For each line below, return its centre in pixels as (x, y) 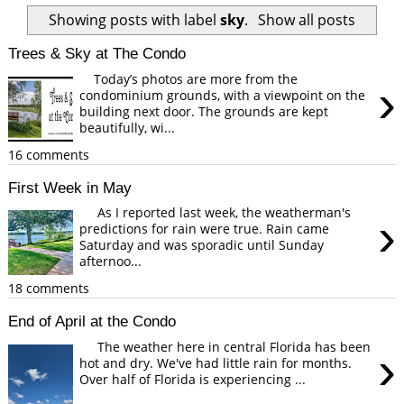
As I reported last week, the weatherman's (216, 213)
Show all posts (306, 19)
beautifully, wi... (128, 128)
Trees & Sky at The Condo (96, 54)
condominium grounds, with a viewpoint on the (223, 96)
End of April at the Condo (92, 321)
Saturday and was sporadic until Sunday (202, 245)
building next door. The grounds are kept (204, 112)
